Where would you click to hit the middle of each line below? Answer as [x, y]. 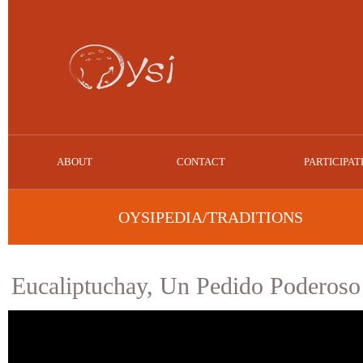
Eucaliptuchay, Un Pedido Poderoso [186, 286]
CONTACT [201, 162]
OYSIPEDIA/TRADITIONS [211, 218]
